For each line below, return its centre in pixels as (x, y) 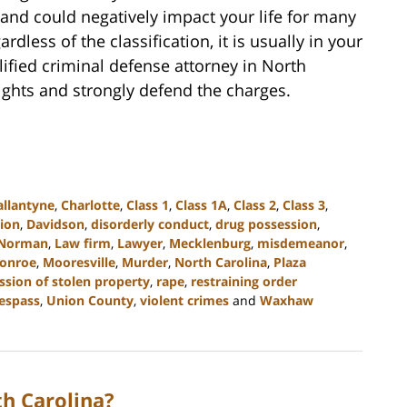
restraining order (244, 282)
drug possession (266, 224)
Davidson (55, 224)
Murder (145, 263)
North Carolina (221, 263)
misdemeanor (301, 243)
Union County (90, 301)
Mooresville (79, 263)
